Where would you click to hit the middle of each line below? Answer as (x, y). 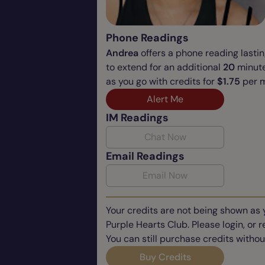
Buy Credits (165, 257)
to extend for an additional (164, 67)
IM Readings (137, 117)
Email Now (165, 175)
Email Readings (145, 156)
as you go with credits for (161, 81)
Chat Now (165, 137)
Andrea (122, 53)
